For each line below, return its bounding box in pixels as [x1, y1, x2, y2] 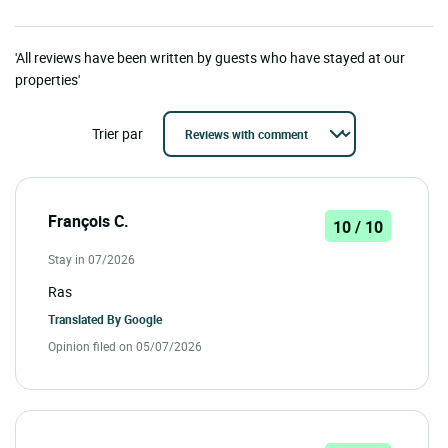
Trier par [92, 124, 143, 144]
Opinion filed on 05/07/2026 [48, 338, 202, 355]
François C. [48, 210, 129, 233]
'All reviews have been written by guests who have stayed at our [15, 48, 405, 68]
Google [124, 311, 162, 328]
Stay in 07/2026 [48, 251, 135, 268]
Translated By [48, 311, 124, 328]
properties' [15, 70, 80, 90]
